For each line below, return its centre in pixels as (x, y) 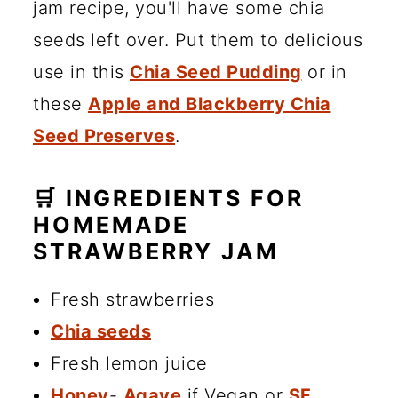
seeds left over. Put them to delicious (198, 40)
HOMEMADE (111, 224)
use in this (81, 72)
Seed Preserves (104, 135)
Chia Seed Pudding (216, 72)
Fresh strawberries (132, 299)
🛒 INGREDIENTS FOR (168, 198)
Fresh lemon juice (129, 363)
